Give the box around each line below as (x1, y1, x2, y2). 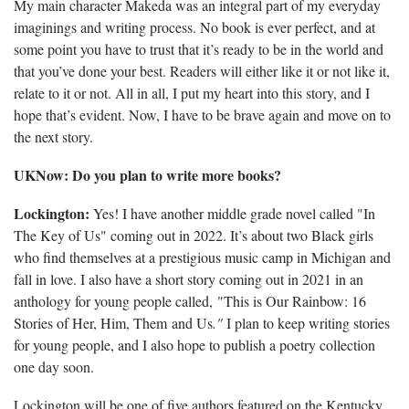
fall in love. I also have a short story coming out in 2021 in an (14, 268, 363, 288)
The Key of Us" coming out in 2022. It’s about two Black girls (14, 225, 373, 245)
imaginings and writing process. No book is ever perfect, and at (14, 16, 375, 37)
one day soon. (14, 356, 94, 376)
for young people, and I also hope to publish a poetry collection (14, 334, 375, 354)
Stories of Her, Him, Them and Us (14, 312, 213, 332)
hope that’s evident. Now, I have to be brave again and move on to (14, 104, 391, 124)
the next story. (14, 126, 102, 146)
